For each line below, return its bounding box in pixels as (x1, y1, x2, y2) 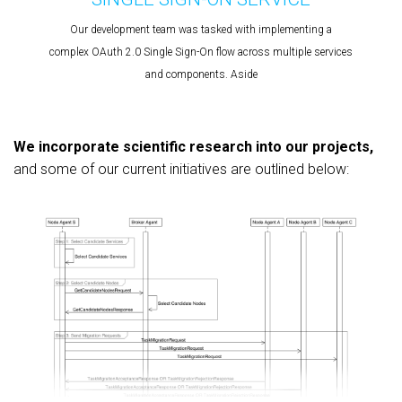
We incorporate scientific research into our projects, (13, 137, 373, 155)
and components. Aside (144, 67, 258, 81)
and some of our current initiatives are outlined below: (13, 160, 349, 178)
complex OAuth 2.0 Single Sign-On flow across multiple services (49, 45, 353, 58)
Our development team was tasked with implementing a (70, 22, 332, 36)
